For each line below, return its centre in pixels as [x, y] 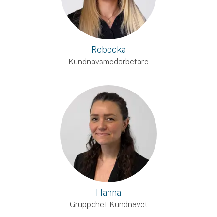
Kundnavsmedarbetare [108, 62]
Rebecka [108, 50]
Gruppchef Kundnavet [108, 205]
